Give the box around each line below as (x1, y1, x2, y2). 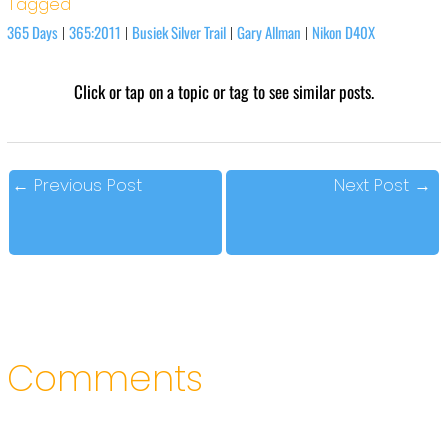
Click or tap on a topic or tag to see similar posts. (74, 78, 374, 104)
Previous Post (29, 172, 143, 197)
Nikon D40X (311, 20, 375, 43)
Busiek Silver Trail (131, 20, 226, 43)
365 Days (6, 20, 58, 43)
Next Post (333, 172, 414, 197)
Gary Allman (236, 20, 301, 43)
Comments (6, 354, 203, 404)
